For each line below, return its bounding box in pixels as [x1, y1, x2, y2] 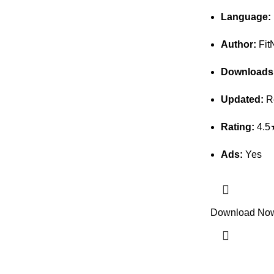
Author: [220, 39, 256, 50]
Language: [220, 12, 271, 23]
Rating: [220, 122, 254, 133]
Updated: [220, 94, 264, 105]
